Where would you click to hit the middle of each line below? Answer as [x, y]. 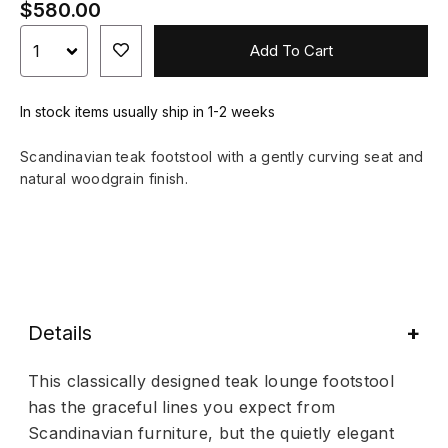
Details [60, 332]
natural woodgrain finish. [104, 178]
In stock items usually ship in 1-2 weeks [147, 111]
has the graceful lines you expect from [182, 406]
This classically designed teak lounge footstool [211, 380]
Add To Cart [291, 51]
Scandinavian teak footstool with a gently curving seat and [222, 156]
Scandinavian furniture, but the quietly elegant [211, 432]
